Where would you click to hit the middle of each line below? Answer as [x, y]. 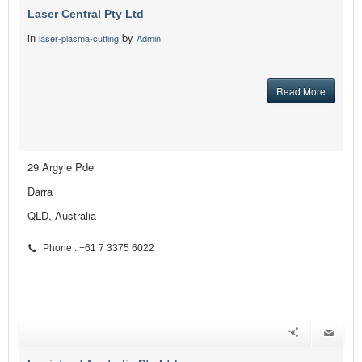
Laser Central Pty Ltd [86, 14]
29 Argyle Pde [61, 167]
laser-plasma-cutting [79, 38]
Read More [301, 91]
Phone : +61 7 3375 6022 [99, 248]
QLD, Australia [62, 216]
